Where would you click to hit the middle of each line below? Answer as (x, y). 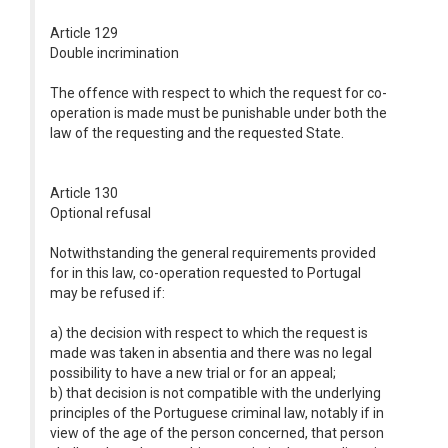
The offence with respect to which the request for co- (218, 93)
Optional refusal (100, 213)
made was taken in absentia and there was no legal (211, 353)
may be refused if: (107, 293)
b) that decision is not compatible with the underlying (215, 393)
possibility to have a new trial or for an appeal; (193, 373)
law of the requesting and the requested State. (197, 133)
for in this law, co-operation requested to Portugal (205, 273)
